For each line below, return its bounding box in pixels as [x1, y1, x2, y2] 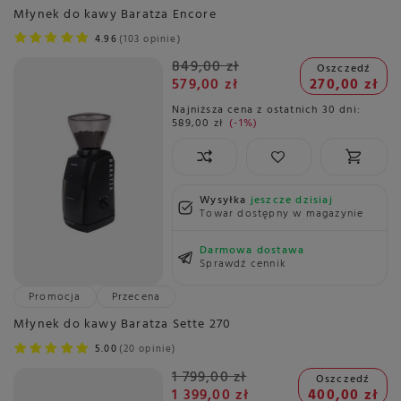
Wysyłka [200, 192, 251, 210]
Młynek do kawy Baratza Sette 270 [13, 314, 232, 336]
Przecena [111, 288, 161, 307]
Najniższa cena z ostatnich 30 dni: [172, 101, 361, 120]
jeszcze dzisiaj [250, 192, 333, 210]
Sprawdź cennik [200, 255, 286, 274]
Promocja [29, 288, 81, 307]
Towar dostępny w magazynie [200, 205, 364, 224]
